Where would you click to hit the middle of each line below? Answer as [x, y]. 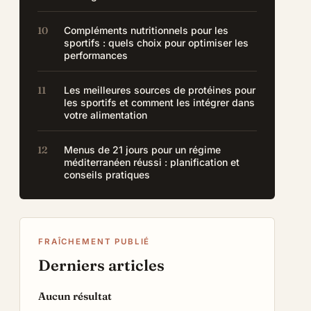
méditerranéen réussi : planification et [152, 162]
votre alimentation [106, 115]
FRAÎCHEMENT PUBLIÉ [94, 242]
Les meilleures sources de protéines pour [160, 90]
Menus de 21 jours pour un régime [143, 150]
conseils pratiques [107, 175]
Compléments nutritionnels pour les [146, 30]
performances [96, 55]
